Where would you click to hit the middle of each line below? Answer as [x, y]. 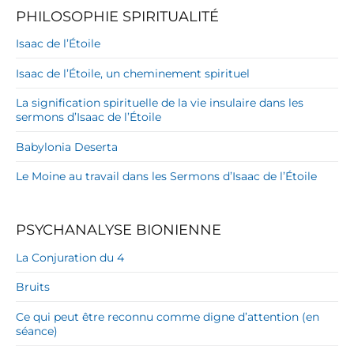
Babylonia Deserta [67, 147]
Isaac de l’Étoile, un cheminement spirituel [133, 73]
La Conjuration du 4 [70, 257]
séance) [37, 331]
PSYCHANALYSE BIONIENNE [119, 230]
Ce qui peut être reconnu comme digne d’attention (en [168, 316]
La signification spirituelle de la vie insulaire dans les [160, 103]
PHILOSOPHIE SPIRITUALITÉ [117, 16]
